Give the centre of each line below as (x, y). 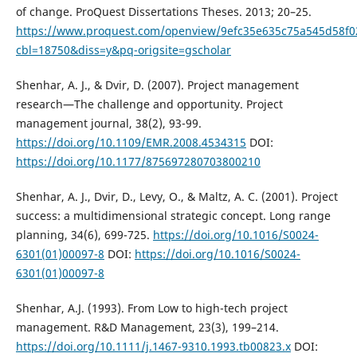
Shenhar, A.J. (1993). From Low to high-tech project (151, 308)
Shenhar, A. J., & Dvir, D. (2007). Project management (157, 84)
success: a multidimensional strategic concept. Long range (173, 215)
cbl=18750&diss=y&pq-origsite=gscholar (123, 49)
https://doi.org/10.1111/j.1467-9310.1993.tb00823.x (153, 346)
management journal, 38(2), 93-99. (108, 123)
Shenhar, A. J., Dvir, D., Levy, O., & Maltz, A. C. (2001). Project (177, 196)
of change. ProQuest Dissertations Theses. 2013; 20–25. (163, 11)
